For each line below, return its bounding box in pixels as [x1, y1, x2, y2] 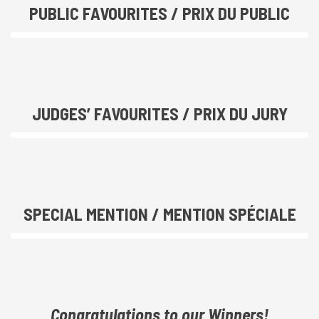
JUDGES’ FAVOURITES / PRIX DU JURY [31, 103, 288, 124]
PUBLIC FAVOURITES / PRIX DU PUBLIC [29, 3, 290, 23]
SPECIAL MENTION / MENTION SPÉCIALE [23, 204, 296, 224]
